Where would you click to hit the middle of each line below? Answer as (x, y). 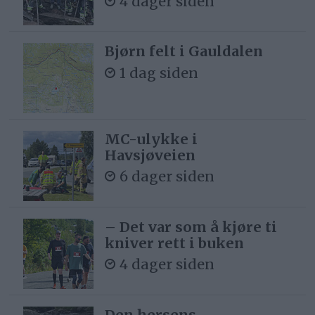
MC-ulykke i (152, 139)
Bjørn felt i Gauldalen (184, 51)
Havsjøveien (150, 155)
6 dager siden (167, 176)
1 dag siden (159, 72)
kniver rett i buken (175, 243)
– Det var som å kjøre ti (191, 226)
